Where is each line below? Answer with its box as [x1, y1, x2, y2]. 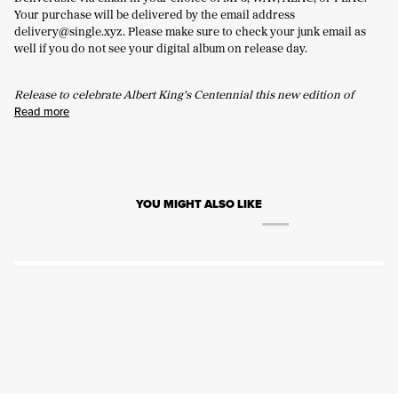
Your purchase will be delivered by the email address [14, 4, 295, 23]
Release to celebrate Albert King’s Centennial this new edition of [14, 84, 354, 103]
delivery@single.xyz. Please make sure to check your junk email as [14, 21, 366, 40]
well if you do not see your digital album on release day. [14, 38, 307, 57]
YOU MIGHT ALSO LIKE [136, 195, 262, 212]
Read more [14, 102, 69, 119]
